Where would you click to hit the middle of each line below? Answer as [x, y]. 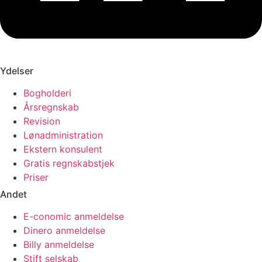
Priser [36, 177]
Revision [42, 121]
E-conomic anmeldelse [74, 216]
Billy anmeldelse [59, 244]
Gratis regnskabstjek [69, 163]
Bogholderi [47, 93]
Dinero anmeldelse [64, 230]
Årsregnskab [51, 107]
